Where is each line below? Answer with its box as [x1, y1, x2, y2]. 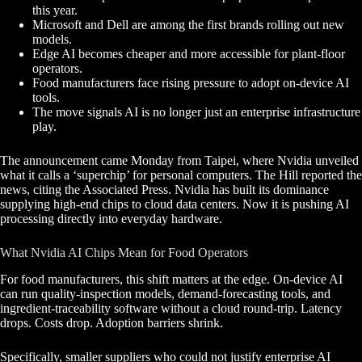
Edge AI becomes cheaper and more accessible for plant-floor [32, 47, 345, 61]
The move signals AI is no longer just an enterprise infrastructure [32, 105, 360, 120]
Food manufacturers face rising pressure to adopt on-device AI [32, 76, 349, 90]
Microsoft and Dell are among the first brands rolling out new [32, 18, 344, 32]
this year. [32, 3, 78, 18]
